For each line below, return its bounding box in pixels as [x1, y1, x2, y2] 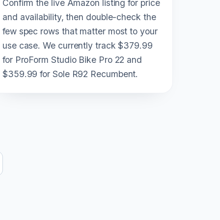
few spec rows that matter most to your [2, 26, 158, 36]
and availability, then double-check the [2, 11, 156, 22]
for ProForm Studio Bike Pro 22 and [2, 54, 142, 65]
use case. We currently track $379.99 [2, 40, 153, 51]
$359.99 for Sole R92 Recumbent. [2, 68, 138, 79]
